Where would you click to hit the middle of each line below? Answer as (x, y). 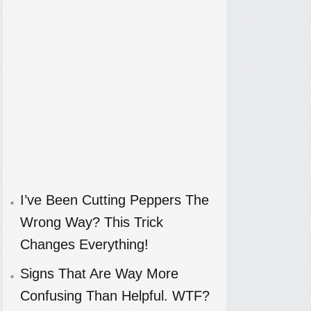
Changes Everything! (84, 244)
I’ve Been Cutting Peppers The (114, 200)
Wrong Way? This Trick (91, 222)
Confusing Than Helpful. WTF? (115, 296)
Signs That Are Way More (99, 274)
